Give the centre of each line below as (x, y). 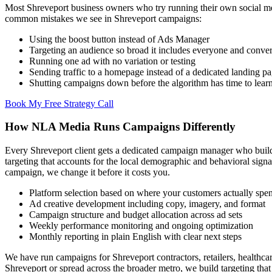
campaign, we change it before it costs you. (87, 172)
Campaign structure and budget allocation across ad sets (136, 215)
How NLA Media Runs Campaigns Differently (120, 127)
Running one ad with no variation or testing (112, 61)
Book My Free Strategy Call (59, 103)
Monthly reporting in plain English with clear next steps (135, 236)
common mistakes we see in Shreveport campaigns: (103, 18)
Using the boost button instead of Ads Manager (119, 39)
